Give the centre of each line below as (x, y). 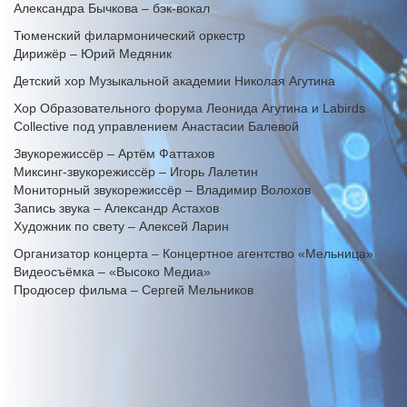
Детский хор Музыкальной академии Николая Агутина (174, 81)
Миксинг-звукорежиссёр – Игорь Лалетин (136, 172)
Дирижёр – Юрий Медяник (93, 54)
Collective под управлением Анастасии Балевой (156, 127)
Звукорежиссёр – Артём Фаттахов (114, 154)
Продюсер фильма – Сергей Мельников (134, 290)
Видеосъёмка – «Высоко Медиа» (112, 272)
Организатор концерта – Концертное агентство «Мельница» (194, 254)
